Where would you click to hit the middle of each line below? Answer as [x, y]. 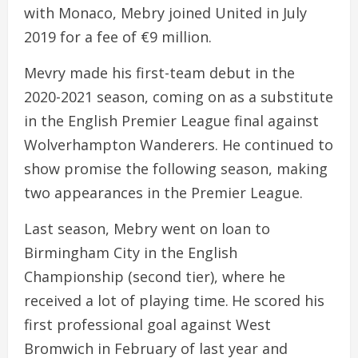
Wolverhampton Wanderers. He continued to [179, 145]
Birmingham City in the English [131, 253]
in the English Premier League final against [171, 121]
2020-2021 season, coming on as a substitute [179, 97]
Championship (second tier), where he [155, 277]
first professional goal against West [147, 325]
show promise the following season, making [176, 169]
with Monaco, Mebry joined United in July [165, 13]
